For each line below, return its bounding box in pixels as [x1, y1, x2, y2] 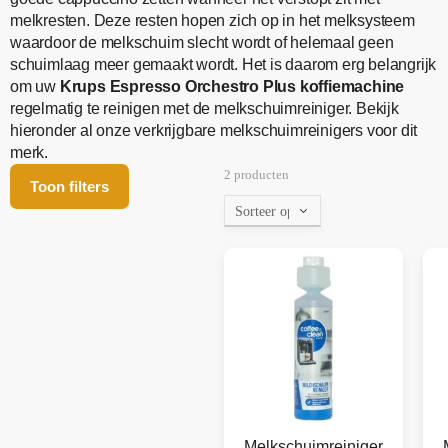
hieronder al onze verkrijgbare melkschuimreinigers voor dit [10, 122, 418, 140]
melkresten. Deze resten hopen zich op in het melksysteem [10, 12, 415, 30]
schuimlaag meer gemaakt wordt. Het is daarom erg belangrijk [10, 56, 437, 74]
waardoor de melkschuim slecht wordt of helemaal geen [10, 34, 394, 52]
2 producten [224, 167, 289, 183]
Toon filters [30, 178, 109, 196]
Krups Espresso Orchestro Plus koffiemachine [59, 78, 405, 96]
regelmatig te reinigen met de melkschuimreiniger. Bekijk [10, 100, 399, 118]
